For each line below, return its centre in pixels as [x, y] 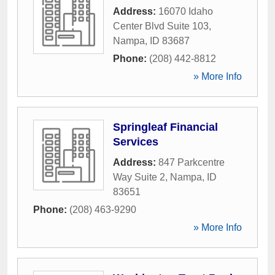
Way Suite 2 [139, 177]
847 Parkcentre [192, 162]
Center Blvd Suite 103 [161, 26]
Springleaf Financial [165, 127]
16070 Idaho [186, 11]
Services [136, 142]
